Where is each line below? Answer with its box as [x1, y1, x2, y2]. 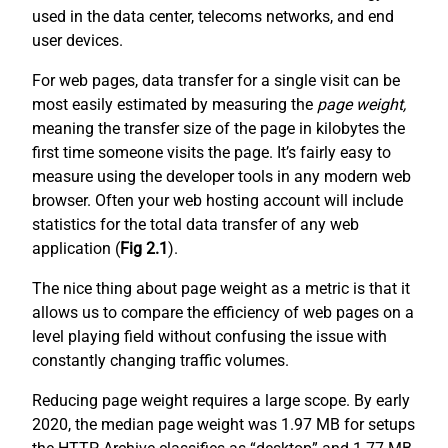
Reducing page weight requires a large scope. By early [32, 391, 410, 411]
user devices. [32, 31, 123, 51]
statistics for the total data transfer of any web [32, 215, 359, 235]
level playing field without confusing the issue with [32, 327, 387, 347]
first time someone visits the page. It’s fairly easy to [32, 143, 391, 163]
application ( [32, 239, 120, 259]
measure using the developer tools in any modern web [32, 167, 411, 187]
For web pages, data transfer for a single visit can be [32, 71, 400, 91]
